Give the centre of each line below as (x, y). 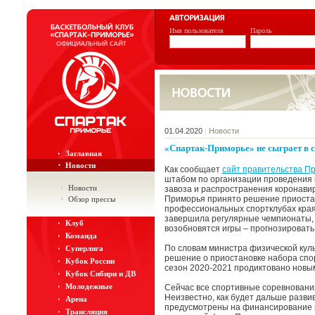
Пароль (261, 31)
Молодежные (89, 286)
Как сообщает (193, 169)
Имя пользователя (196, 31)
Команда (81, 236)
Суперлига (84, 248)
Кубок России (90, 261)
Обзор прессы (91, 199)
